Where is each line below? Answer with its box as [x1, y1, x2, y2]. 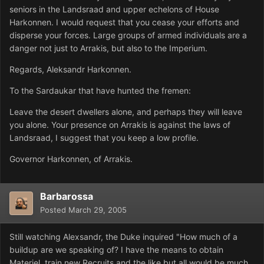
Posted [40, 205, 68, 215]
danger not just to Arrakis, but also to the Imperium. [9, 43, 207, 54]
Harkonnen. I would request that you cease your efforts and [9, 17, 239, 28]
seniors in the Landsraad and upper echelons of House [9, 4, 219, 15]
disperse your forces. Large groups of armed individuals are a [9, 30, 247, 41]
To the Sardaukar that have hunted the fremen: [9, 85, 191, 96]
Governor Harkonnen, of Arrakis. [9, 154, 133, 164]
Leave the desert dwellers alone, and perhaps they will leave [9, 107, 242, 117]
